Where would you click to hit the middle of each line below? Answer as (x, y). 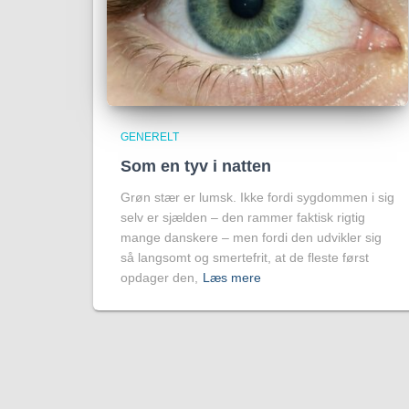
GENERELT (150, 137)
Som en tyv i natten (196, 166)
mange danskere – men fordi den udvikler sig (251, 237)
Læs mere (232, 278)
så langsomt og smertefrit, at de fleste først (245, 257)
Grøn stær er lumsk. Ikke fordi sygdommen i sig (257, 197)
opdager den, (159, 278)
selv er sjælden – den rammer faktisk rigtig (243, 217)
